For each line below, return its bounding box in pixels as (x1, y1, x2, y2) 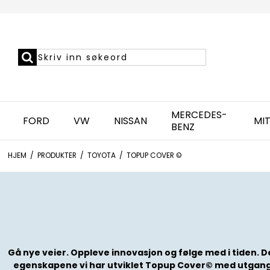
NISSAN (113, 113, 147, 128)
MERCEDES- (171, 107, 227, 122)
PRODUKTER (37, 150, 77, 160)
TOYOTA (87, 150, 116, 160)
